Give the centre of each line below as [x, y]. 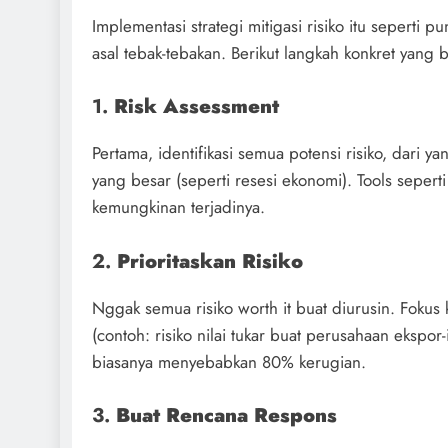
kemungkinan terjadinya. [178, 207]
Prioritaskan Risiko [210, 260]
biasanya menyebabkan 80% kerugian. [229, 361]
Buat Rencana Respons [226, 415]
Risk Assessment [196, 106]
